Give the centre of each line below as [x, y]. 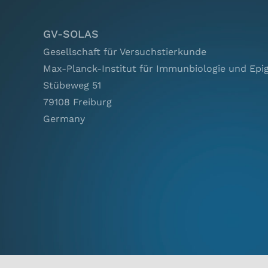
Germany [64, 119]
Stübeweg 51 [72, 86]
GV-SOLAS [71, 34]
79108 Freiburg [77, 102]
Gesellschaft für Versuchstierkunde [124, 52]
